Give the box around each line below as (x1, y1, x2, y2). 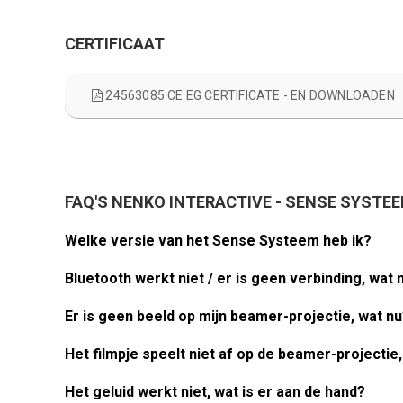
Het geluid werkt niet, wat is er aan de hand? (65, 383, 365, 400)
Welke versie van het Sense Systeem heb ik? (65, 232, 372, 249)
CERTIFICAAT (65, 34, 165, 53)
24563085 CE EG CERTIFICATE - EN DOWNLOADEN (103, 88, 395, 103)
